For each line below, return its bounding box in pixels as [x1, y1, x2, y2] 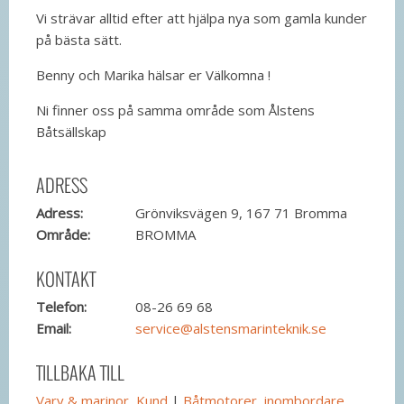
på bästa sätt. [36, 30, 122, 49]
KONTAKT [36, 264, 96, 292]
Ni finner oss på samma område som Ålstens [36, 100, 315, 119]
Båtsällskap [36, 122, 106, 141]
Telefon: [36, 297, 87, 316]
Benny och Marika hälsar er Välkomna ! [36, 65, 271, 84]
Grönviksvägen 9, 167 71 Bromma [135, 203, 347, 222]
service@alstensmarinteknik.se [135, 318, 326, 337]
